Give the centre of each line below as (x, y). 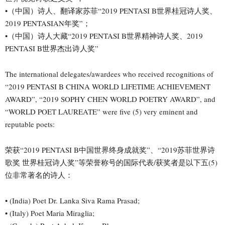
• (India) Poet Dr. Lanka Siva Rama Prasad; (72, 200)
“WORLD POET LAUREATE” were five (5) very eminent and (101, 111)
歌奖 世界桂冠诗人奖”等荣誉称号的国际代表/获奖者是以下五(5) (111, 162)
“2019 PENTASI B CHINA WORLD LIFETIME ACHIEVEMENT (108, 86)
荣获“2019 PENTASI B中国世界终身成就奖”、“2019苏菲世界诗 (110, 149)
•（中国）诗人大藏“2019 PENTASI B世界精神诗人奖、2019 (104, 35)
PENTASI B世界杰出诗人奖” (52, 48)
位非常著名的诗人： (39, 175)
